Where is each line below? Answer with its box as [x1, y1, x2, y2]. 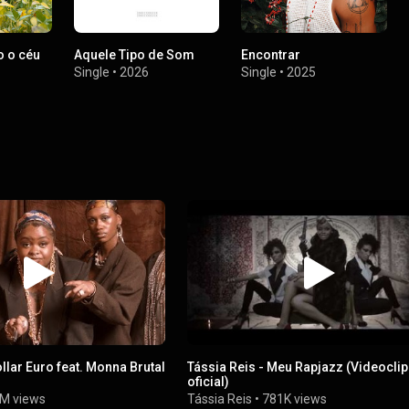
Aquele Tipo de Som [74, 47, 195, 62]
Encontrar [241, 47, 301, 62]
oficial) [187, 374, 230, 390]
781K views [262, 392, 328, 407]
